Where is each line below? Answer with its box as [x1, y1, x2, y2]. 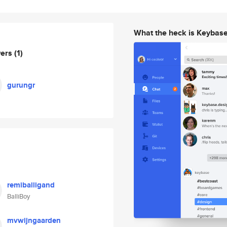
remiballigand [7, 179, 55, 191]
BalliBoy [7, 192, 30, 201]
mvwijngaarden [7, 215, 61, 226]
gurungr [7, 80, 35, 91]
